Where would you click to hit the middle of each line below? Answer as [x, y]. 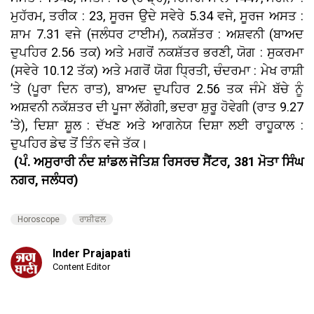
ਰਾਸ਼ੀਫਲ [93, 219]
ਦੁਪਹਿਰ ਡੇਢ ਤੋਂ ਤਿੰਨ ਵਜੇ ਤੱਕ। [79, 143]
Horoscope [39, 219]
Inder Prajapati [91, 253]
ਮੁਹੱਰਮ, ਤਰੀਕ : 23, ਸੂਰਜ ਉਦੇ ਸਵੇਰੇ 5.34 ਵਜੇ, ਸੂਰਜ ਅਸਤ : [157, 15]
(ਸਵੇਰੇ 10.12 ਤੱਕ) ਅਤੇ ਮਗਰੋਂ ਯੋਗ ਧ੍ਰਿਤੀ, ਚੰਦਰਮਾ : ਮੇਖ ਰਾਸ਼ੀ [157, 70]
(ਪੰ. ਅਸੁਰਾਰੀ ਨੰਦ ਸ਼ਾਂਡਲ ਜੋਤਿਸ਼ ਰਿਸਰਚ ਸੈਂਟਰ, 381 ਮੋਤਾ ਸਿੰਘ [157, 161]
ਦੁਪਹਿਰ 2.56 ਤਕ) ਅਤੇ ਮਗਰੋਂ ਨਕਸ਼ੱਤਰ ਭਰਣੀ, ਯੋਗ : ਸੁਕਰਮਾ [157, 52]
